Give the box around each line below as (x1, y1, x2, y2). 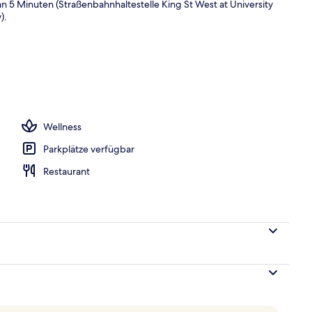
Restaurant (43, 164, 90, 178)
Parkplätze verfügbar (43, 142, 134, 155)
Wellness (43, 120, 81, 133)
